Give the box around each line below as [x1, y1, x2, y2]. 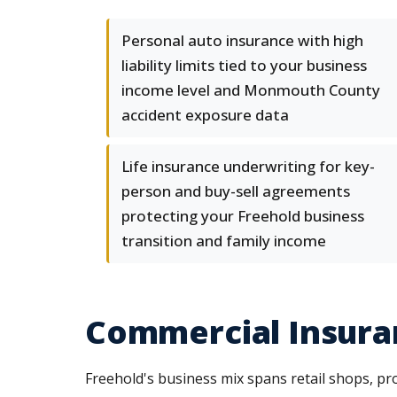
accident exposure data [121, 105, 289, 125]
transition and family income [121, 230, 326, 251]
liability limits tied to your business [121, 55, 367, 75]
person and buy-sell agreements [121, 181, 350, 201]
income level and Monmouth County [121, 80, 380, 100]
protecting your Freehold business [121, 206, 364, 226]
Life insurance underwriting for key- [121, 156, 375, 176]
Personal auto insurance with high [121, 30, 363, 51]
